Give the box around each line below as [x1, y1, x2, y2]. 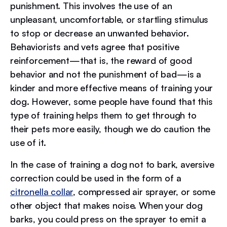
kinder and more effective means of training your [10, 82, 213, 93]
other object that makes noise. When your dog [10, 199, 203, 211]
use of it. [10, 136, 49, 148]
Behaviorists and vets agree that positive [10, 41, 179, 52]
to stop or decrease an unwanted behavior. [10, 27, 189, 39]
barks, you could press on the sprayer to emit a [10, 213, 206, 224]
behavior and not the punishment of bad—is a [10, 68, 202, 80]
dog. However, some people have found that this [10, 95, 213, 107]
